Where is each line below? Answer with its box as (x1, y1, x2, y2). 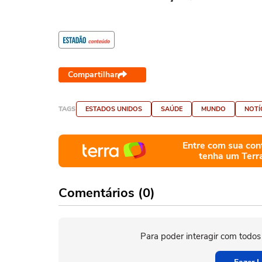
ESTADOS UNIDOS (85, 105, 142, 113)
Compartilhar (68, 69, 118, 80)
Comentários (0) (58, 184, 155, 202)
